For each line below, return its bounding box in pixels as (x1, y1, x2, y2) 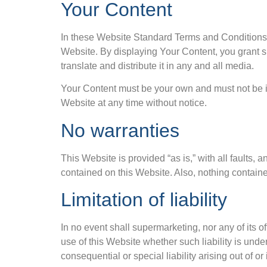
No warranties (61, 119, 179, 141)
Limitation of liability (61, 188, 227, 210)
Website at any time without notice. (61, 98, 207, 108)
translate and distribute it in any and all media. (61, 60, 254, 71)
